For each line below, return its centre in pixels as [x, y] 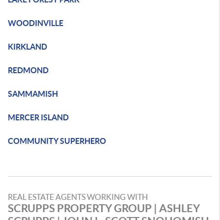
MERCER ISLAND [38, 117]
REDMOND [28, 70]
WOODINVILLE [36, 23]
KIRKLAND [27, 47]
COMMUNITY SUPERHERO [57, 141]
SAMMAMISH [33, 94]
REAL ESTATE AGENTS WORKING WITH [78, 197]
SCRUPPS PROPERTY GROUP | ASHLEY [104, 208]
